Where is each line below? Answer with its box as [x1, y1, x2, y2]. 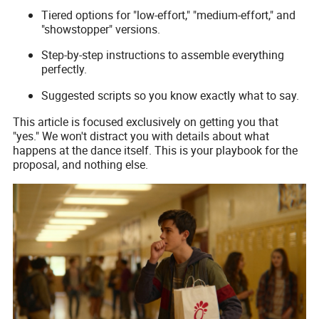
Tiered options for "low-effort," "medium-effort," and [41, 6, 296, 23]
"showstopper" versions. [41, 21, 161, 37]
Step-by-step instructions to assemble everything [41, 47, 285, 63]
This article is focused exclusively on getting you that [13, 114, 279, 130]
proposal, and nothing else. [13, 157, 149, 173]
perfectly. [41, 61, 88, 78]
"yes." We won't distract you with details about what [13, 128, 270, 145]
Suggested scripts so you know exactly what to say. [41, 88, 300, 104]
